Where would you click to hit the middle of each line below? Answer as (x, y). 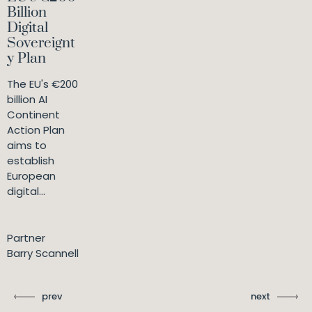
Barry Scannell (43, 253)
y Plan (26, 58)
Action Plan (36, 130)
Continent (33, 115)
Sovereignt (41, 43)
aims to (27, 145)
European (31, 176)
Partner (26, 238)
